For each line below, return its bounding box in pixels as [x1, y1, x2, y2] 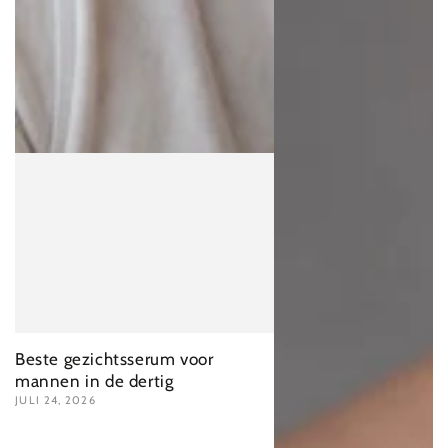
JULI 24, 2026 [15, 393, 96, 408]
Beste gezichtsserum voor [15, 349, 214, 370]
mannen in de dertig [15, 371, 174, 392]
